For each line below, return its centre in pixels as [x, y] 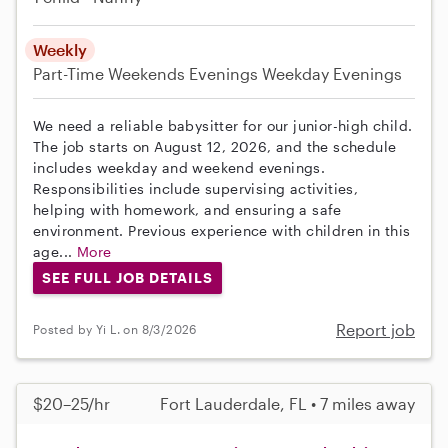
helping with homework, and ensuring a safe [187, 210]
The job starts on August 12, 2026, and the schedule [215, 147]
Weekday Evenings [332, 74]
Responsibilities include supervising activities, [196, 189]
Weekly [60, 50]
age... [55, 252]
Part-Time [70, 74]
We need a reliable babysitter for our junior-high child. [223, 126]
